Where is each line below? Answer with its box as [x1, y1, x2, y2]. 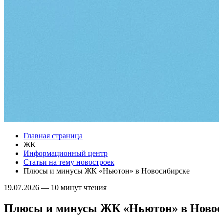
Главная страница [23, 131, 83, 140]
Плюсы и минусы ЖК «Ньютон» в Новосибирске [23, 167, 190, 175]
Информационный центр [23, 149, 108, 157]
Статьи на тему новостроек [23, 158, 114, 166]
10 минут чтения [49, 183, 107, 192]
